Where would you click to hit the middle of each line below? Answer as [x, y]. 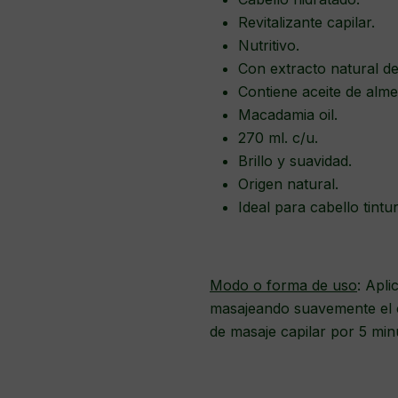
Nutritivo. [271, 45]
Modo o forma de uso [283, 285]
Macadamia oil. [290, 114]
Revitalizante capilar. [309, 22]
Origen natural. [291, 183]
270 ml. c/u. [278, 137]
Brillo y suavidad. [297, 160]
